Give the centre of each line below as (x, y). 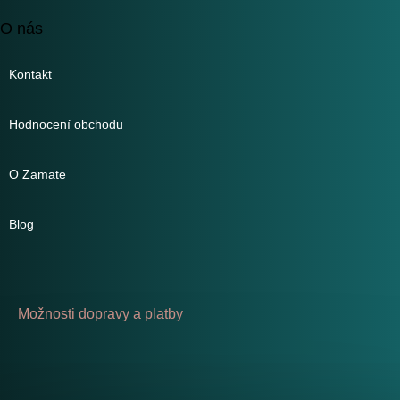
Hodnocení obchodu (66, 125)
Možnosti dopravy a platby (100, 314)
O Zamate (37, 175)
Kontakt (30, 75)
